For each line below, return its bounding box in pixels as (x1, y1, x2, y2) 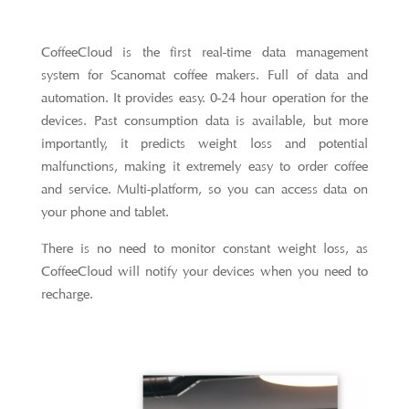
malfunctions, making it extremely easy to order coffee (40, 158, 369, 175)
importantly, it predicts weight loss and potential (40, 135, 369, 152)
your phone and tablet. (40, 204, 169, 221)
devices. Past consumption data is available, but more (40, 112, 369, 130)
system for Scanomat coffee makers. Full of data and (40, 67, 369, 84)
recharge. (40, 286, 93, 303)
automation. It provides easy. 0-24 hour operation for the (40, 89, 369, 107)
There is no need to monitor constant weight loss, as (40, 240, 369, 257)
